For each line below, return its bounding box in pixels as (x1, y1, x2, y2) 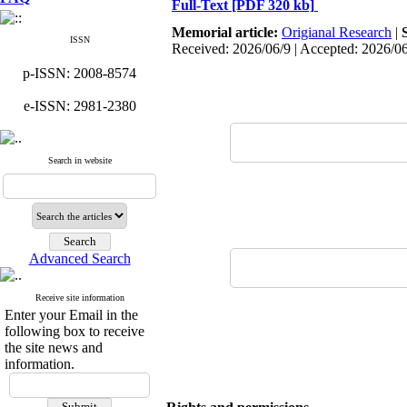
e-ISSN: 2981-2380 (23, 98, 136, 114)
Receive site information (35, 293, 124, 303)
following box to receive (5, 323, 144, 339)
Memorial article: (172, 25, 282, 40)
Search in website (47, 155, 112, 165)
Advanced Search (28, 251, 131, 266)
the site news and (5, 340, 103, 355)
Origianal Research (282, 25, 392, 40)
